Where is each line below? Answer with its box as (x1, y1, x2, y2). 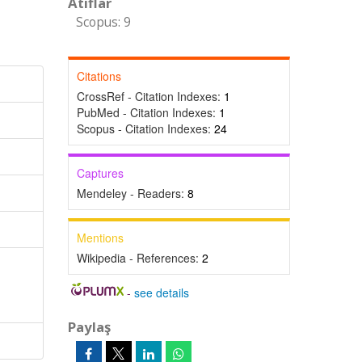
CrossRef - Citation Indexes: (76, 88, 224, 104)
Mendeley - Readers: (76, 185, 187, 201)
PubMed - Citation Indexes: (76, 104, 219, 120)
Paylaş (67, 318, 111, 336)
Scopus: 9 (75, 14, 131, 31)
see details (134, 284, 190, 301)
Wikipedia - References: (76, 250, 202, 266)
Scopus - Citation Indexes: (76, 120, 214, 137)
